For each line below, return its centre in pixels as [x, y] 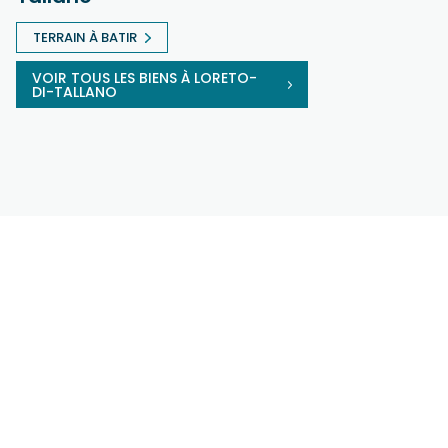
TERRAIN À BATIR [85, 37]
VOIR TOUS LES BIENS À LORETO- [144, 77]
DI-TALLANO [74, 91]
